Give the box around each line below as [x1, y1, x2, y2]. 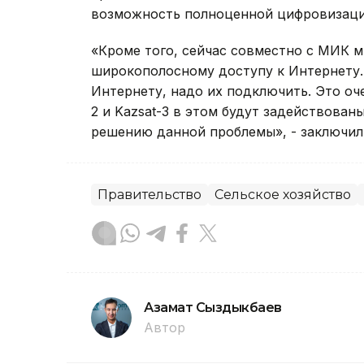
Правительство [97, 187, 201, 203]
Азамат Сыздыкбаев [144, 300, 282, 316]
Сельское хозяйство [214, 187, 351, 203]
